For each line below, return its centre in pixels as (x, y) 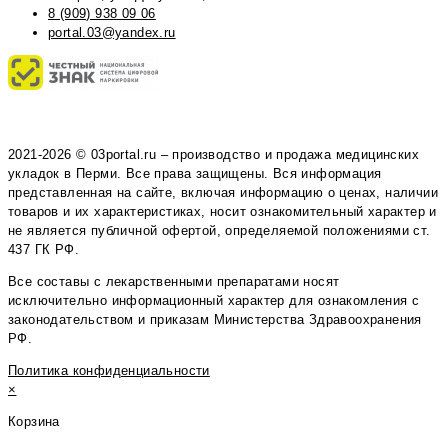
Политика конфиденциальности (109, 370)
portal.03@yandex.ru (112, 32)
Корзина (34, 421)
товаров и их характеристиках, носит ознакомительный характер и (222, 211)
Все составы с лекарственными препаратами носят (174, 281)
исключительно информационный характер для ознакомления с (214, 300)
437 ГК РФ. (44, 249)
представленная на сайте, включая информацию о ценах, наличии (223, 192)
